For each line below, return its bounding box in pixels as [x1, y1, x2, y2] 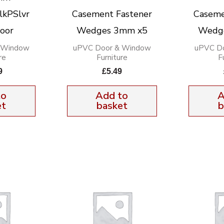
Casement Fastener [71, 7, 152, 20]
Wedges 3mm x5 [76, 24, 147, 36]
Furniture [96, 52, 127, 62]
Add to [95, 89, 128, 103]
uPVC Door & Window [72, 42, 151, 53]
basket [96, 99, 127, 113]
